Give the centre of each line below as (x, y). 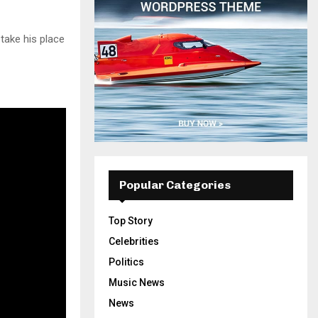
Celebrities (134, 241)
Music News (137, 283)
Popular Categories (175, 185)
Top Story (131, 221)
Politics (126, 262)
